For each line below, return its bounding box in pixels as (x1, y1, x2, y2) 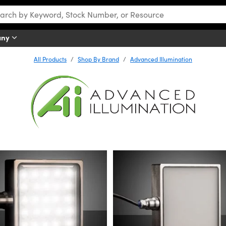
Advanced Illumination (130, 55, 192, 63)
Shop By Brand (78, 55, 119, 63)
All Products (34, 55, 67, 63)
